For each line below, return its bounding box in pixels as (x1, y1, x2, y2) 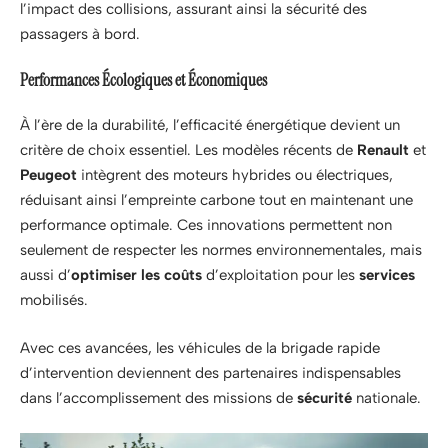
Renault (357, 141, 409, 159)
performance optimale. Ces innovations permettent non (20, 216, 392, 234)
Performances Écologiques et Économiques (20, 68, 267, 91)
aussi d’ (20, 266, 71, 284)
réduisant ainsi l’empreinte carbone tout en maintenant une (20, 191, 413, 209)
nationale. (352, 388, 421, 407)
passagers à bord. (20, 25, 140, 43)
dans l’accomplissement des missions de (20, 388, 297, 407)
